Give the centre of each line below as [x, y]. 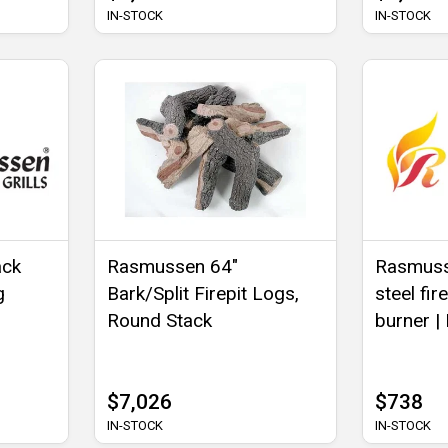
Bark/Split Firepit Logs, [203, 293]
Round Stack [160, 320]
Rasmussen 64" [173, 266]
